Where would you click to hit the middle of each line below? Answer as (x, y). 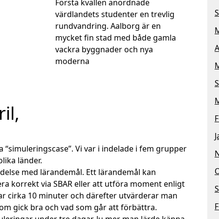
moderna (73, 61)
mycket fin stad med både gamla (116, 37)
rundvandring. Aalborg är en (108, 26)
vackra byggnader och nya (104, 49)
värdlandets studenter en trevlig (115, 14)
